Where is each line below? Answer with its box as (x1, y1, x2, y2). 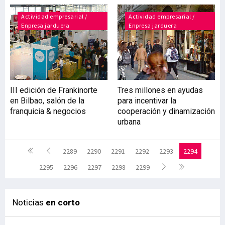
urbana (118, 117, 141, 127)
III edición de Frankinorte (10, 85, 97, 95)
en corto (46, 197, 80, 207)
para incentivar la (118, 96, 176, 105)
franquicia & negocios (10, 106, 86, 116)
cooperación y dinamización (118, 106, 215, 116)
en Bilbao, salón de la (10, 96, 84, 105)
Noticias (13, 197, 46, 207)
